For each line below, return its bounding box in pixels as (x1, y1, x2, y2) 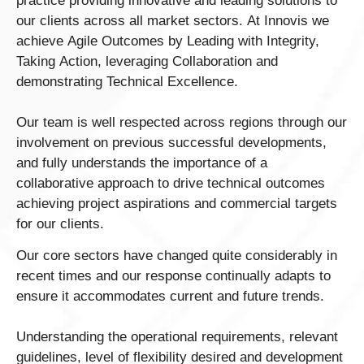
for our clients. (16, 216, 104, 232)
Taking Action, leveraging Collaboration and (16, 54, 278, 70)
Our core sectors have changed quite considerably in (16, 248, 337, 264)
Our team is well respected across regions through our (16, 115, 347, 131)
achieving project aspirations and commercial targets (16, 196, 337, 212)
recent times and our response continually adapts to (16, 268, 331, 284)
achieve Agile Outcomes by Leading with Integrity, (16, 33, 319, 50)
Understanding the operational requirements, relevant (16, 329, 338, 345)
